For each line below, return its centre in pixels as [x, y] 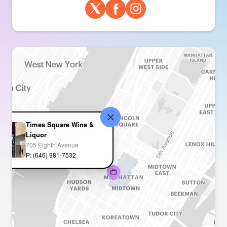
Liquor [36, 135]
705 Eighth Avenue [52, 145]
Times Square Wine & [60, 125]
